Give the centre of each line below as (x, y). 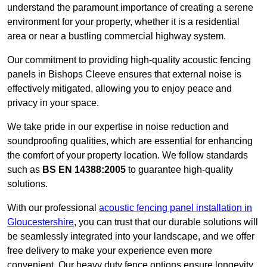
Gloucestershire (41, 222)
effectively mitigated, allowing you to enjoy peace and (119, 89)
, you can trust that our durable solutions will (166, 222)
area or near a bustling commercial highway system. (117, 36)
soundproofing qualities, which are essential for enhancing (130, 141)
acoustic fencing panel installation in (176, 208)
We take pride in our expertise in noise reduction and (118, 127)
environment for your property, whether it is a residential (123, 22)
